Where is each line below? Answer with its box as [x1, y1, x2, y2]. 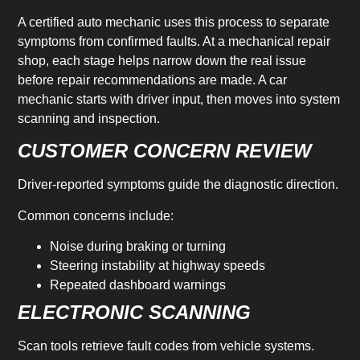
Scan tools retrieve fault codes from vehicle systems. [18, 339, 315, 354]
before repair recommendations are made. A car [18, 72, 288, 87]
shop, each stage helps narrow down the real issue [18, 53, 307, 67]
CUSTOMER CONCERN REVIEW [18, 140, 313, 162]
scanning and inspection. [18, 111, 161, 125]
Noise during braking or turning [50, 239, 227, 254]
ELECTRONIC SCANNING [18, 301, 252, 324]
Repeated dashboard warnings [50, 278, 227, 292]
